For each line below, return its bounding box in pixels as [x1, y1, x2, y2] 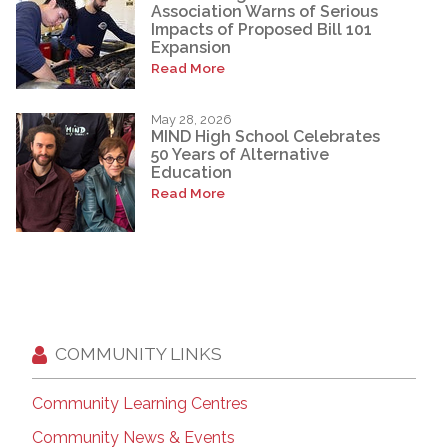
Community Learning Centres [32, 393, 248, 413]
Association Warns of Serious [151, 2, 378, 22]
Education [151, 163, 232, 183]
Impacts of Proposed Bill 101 [151, 20, 372, 40]
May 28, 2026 [151, 111, 232, 127]
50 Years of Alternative [151, 145, 329, 165]
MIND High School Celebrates [151, 127, 380, 147]
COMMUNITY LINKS [55, 343, 222, 365]
